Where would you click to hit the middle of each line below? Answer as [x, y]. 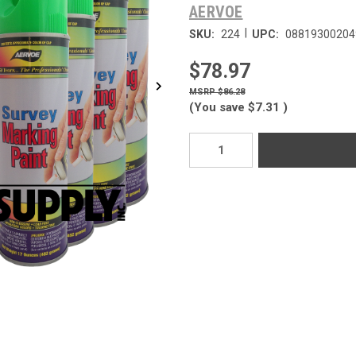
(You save [217, 107]
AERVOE [216, 12]
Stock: [202, 155]
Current [205, 140]
